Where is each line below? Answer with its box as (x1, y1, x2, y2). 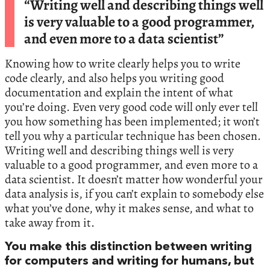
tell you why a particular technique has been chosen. (5, 128, 261, 145)
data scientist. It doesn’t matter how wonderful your (5, 171, 263, 188)
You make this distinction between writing (5, 241, 252, 254)
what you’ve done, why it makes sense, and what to (5, 200, 254, 217)
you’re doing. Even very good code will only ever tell (5, 99, 258, 116)
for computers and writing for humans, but (5, 256, 254, 268)
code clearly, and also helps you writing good (5, 70, 224, 87)
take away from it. (5, 215, 95, 231)
